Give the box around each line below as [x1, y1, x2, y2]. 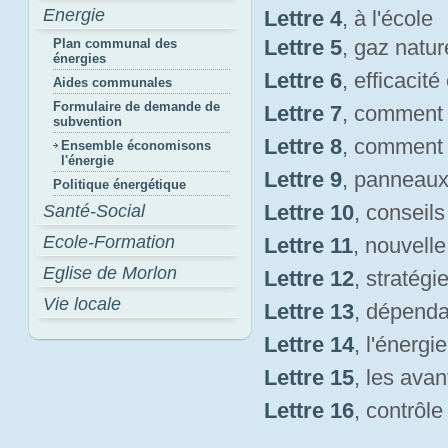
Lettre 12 [264, 266, 354, 291]
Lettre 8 [264, 134, 342, 159]
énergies [53, 51, 106, 66]
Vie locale [43, 294, 121, 314]
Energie [43, 5, 105, 25]
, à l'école [342, 6, 433, 31]
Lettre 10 [264, 200, 354, 225]
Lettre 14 [264, 332, 354, 357]
